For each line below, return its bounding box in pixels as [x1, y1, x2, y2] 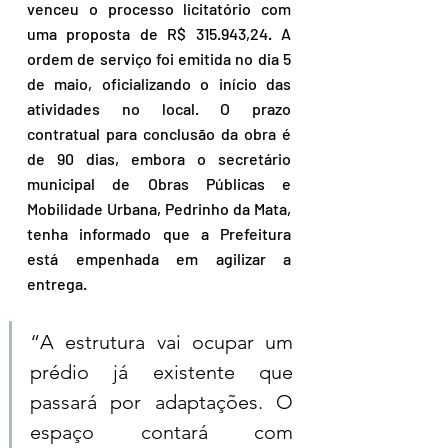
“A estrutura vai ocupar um [30, 330, 293, 355]
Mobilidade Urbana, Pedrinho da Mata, [27, 199, 291, 219]
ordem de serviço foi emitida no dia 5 [27, 49, 291, 69]
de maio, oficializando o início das [27, 74, 291, 94]
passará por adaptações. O [30, 390, 293, 415]
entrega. [27, 274, 87, 294]
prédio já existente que [30, 360, 293, 385]
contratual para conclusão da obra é [27, 124, 291, 144]
